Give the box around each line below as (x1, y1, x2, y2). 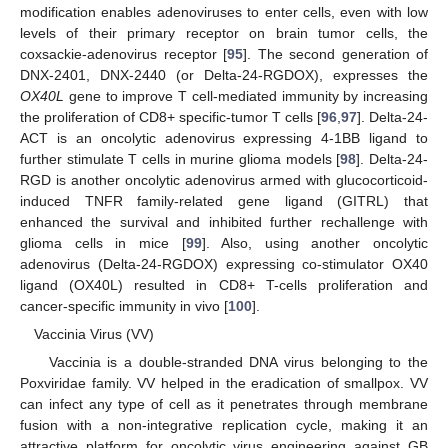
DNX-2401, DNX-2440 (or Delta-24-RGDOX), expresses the (20, 66, 428, 83)
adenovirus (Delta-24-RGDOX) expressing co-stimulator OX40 (20, 255, 428, 272)
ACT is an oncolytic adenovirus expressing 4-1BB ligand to (20, 129, 428, 146)
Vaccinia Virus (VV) (34, 325, 155, 342)
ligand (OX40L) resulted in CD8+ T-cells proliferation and (20, 276, 428, 293)
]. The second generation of (243, 45, 428, 62)
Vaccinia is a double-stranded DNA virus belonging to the (48, 353, 428, 370)
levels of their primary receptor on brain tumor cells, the (20, 24, 428, 41)
